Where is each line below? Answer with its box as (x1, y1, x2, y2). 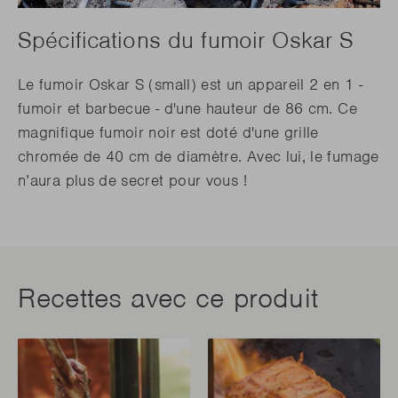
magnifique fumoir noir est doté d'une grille (18, 123, 319, 143)
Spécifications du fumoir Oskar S (18, 25, 354, 54)
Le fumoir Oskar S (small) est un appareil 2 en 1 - (18, 75, 362, 95)
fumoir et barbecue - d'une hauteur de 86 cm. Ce (18, 99, 357, 119)
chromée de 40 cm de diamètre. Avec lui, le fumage (18, 147, 379, 167)
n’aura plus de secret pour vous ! (18, 171, 247, 191)
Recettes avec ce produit (18, 281, 318, 316)
